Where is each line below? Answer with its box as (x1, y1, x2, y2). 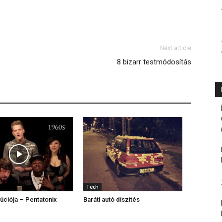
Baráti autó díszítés (83, 196, 140, 203)
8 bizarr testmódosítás (117, 57, 191, 66)
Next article (160, 45, 191, 52)
